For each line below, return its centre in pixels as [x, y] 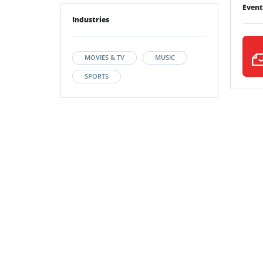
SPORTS [97, 77]
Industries [91, 20]
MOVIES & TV [104, 58]
